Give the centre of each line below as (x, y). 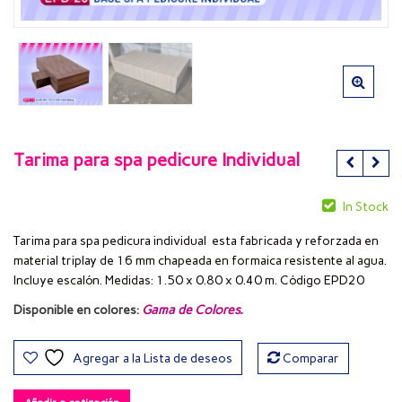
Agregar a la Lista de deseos (153, 358)
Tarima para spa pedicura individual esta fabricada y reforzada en (196, 241)
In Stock (366, 207)
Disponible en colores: (76, 310)
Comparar (311, 358)
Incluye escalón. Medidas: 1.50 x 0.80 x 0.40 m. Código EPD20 (189, 281)
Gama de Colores (191, 310)
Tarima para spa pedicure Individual (157, 160)
